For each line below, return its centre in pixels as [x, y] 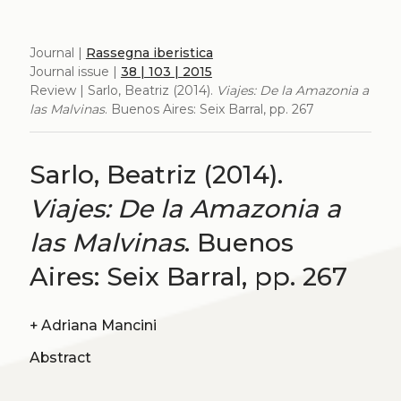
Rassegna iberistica [149, 52]
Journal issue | [75, 71]
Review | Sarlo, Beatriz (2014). [123, 90]
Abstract [60, 358]
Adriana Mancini [98, 325]
